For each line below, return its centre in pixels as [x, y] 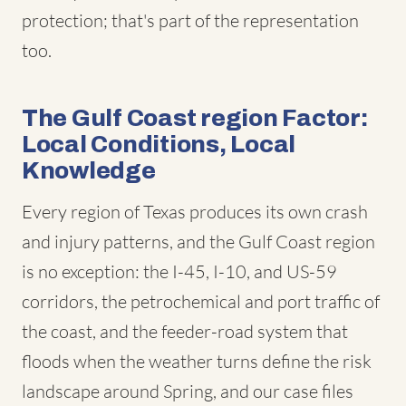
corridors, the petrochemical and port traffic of [201, 301]
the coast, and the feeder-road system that [185, 331]
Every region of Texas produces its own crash [195, 212]
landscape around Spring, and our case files [188, 391]
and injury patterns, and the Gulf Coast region [198, 242]
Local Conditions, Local [159, 144]
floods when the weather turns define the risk [197, 361]
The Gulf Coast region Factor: [195, 118]
